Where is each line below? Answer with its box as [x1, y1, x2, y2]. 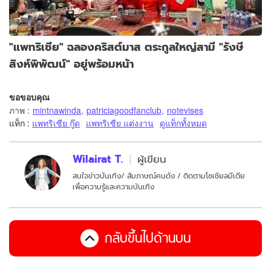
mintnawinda [33, 103, 81, 116]
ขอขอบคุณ [9, 90, 50, 103]
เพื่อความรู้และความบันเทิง [73, 181, 154, 192]
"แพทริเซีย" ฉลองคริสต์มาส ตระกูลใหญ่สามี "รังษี [9, 38, 243, 55]
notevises [167, 103, 203, 116]
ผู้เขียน [137, 151, 166, 166]
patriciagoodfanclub [87, 103, 162, 116]
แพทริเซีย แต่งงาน [86, 116, 154, 129]
